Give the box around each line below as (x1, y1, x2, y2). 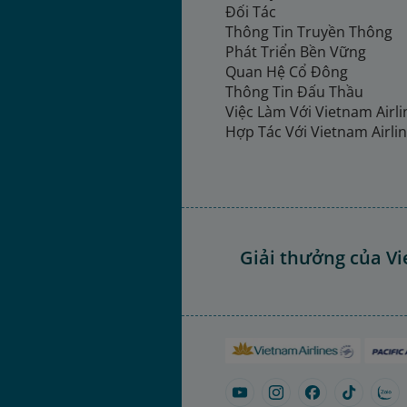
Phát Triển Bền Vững (225, 42, 366, 63)
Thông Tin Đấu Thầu (225, 82, 363, 103)
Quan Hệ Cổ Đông (225, 62, 348, 83)
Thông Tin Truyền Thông (225, 22, 396, 43)
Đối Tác (225, 2, 276, 23)
